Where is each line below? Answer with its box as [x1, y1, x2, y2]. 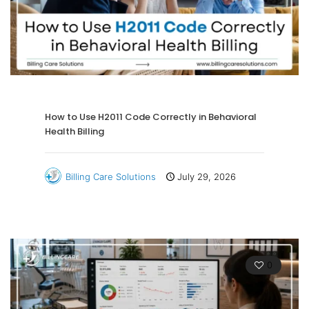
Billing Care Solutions [66, 170, 156, 182]
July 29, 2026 [177, 170, 236, 182]
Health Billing [45, 124, 104, 138]
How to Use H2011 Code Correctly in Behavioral [45, 110, 257, 123]
